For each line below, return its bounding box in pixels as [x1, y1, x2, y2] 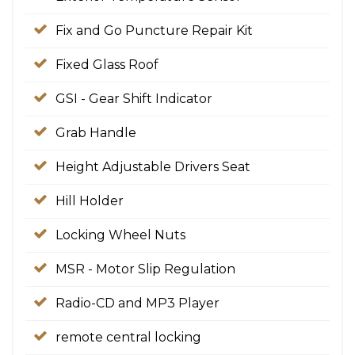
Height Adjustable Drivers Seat [55, 159, 250, 174]
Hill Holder [55, 193, 124, 208]
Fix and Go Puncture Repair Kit [55, 23, 253, 38]
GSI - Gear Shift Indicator [55, 91, 212, 106]
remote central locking [55, 330, 201, 345]
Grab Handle [55, 125, 136, 140]
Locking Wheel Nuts [55, 227, 185, 242]
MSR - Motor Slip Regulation [55, 261, 235, 277]
